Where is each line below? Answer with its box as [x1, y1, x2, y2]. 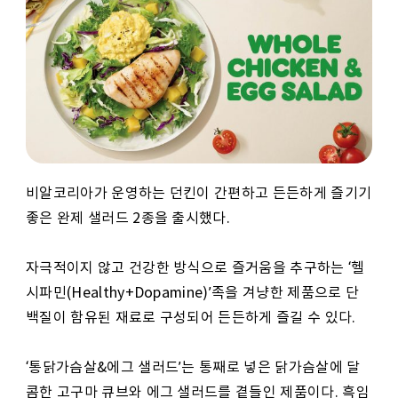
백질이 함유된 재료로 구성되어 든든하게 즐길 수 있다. [26, 309, 356, 326]
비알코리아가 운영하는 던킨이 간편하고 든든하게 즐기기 [26, 185, 372, 202]
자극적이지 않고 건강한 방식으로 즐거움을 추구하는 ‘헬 [26, 259, 365, 276]
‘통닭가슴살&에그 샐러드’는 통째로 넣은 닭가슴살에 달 [26, 359, 361, 376]
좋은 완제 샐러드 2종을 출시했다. [26, 210, 231, 227]
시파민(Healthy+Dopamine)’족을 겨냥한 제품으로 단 [26, 284, 360, 301]
